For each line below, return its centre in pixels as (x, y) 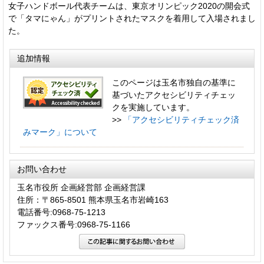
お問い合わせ (42, 169)
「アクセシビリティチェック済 (181, 119)
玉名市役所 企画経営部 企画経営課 (81, 187)
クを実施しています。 (153, 107)
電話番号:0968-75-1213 (61, 212)
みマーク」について (60, 132)
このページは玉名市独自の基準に (174, 82)
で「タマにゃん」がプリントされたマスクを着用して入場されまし (132, 18)
